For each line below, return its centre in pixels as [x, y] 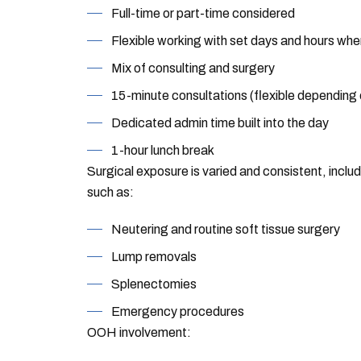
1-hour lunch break [162, 150]
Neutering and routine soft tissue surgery [225, 229]
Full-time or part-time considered [203, 13]
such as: [110, 192]
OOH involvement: [139, 332]
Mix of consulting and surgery [193, 68]
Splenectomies [154, 284]
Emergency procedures [177, 311]
